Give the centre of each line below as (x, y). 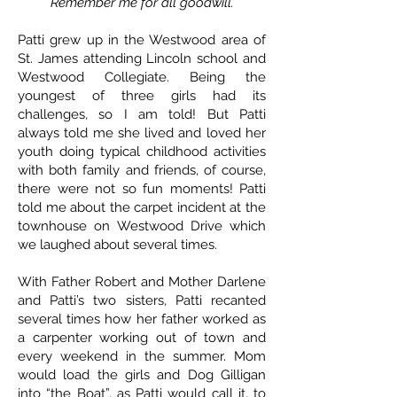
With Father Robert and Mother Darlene (142, 282)
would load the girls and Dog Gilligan (142, 375)
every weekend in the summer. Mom (142, 357)
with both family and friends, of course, (142, 171)
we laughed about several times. (119, 245)
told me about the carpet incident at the (142, 208)
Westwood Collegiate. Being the (142, 78)
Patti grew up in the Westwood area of (142, 40)
